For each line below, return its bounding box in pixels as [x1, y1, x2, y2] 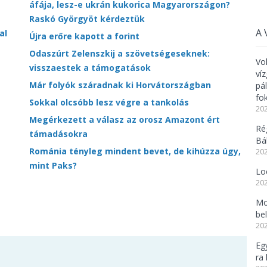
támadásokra [29, 128, 88, 139]
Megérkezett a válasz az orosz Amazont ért [29, 113, 220, 125]
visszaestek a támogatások [29, 61, 151, 73]
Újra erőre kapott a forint [29, 30, 139, 42]
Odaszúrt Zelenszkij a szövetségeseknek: [29, 47, 210, 59]
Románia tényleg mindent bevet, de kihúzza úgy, [29, 145, 241, 157]
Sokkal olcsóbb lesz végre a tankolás [29, 96, 189, 108]
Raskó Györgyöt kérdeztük [29, 13, 145, 24]
